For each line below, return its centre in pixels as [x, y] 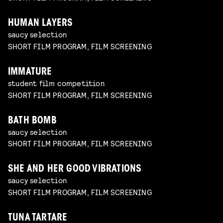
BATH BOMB [32, 121]
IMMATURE [30, 72]
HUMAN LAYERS [41, 24]
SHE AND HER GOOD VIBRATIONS [75, 170]
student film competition [56, 83]
